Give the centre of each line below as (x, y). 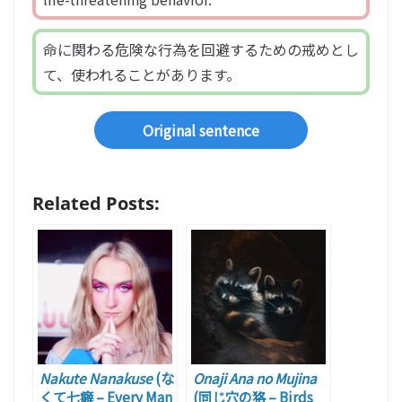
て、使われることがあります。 (142, 75)
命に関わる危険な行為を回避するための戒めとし (201, 50)
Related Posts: (96, 204)
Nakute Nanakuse (96, 378)
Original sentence (201, 131)
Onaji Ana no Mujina (255, 378)
